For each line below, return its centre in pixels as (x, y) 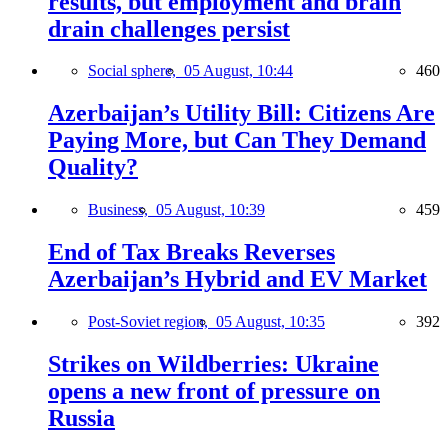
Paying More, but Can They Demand (237, 140)
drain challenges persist (169, 28)
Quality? (93, 167)
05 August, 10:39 (210, 210)
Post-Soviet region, (152, 322)
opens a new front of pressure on (214, 390)
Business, (122, 210)
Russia (81, 417)
